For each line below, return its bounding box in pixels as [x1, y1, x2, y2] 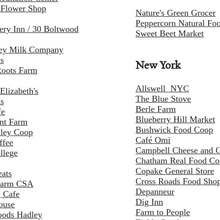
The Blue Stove [136, 94, 191, 104]
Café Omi [136, 135, 170, 145]
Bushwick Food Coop [136, 125, 213, 135]
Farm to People [136, 207, 190, 218]
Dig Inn [136, 197, 163, 207]
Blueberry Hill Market [136, 114, 215, 125]
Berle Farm [136, 104, 176, 114]
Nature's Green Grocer [136, 8, 216, 18]
